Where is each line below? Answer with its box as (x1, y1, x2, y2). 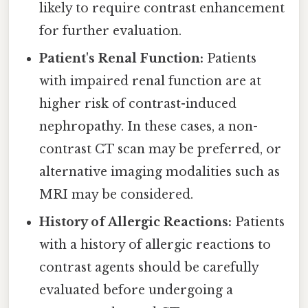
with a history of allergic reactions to (39, 236, 272, 252)
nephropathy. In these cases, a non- (39, 118, 258, 134)
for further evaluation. (39, 23, 182, 38)
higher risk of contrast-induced (39, 96, 237, 111)
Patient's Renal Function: (39, 50, 204, 66)
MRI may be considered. (39, 186, 194, 202)
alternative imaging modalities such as (39, 164, 280, 179)
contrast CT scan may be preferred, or (39, 141, 282, 157)
